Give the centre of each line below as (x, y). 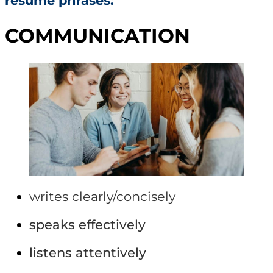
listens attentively (88, 252)
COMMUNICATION (97, 36)
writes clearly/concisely (102, 196)
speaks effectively (87, 224)
